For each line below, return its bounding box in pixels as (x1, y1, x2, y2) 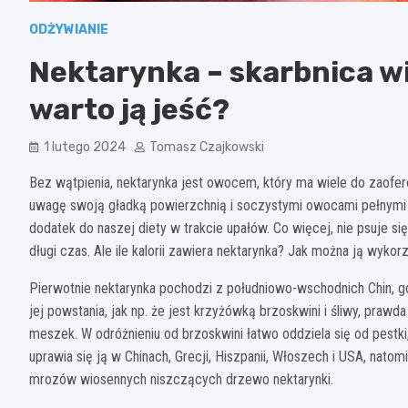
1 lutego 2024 (44, 138, 126, 155)
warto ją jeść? (29, 91, 229, 127)
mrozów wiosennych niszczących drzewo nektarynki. (29, 370, 333, 388)
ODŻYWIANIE (29, 21, 108, 37)
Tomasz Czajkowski (149, 138, 264, 155)
